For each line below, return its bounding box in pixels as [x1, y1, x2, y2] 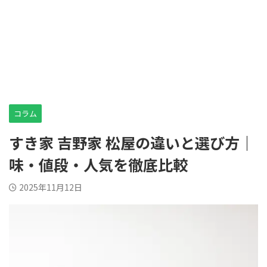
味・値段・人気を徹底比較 [9, 154, 188, 175]
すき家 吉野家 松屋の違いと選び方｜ [9, 132, 254, 153]
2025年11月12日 [19, 181, 82, 193]
